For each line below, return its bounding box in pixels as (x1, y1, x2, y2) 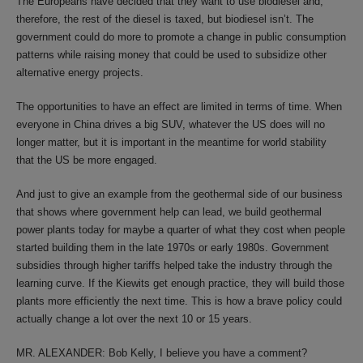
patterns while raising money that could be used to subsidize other (16, 49, 327, 61)
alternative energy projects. (16, 66, 143, 79)
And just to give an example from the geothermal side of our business (16, 188, 343, 200)
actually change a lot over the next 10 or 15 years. (16, 313, 252, 325)
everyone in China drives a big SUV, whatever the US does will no (16, 118, 325, 130)
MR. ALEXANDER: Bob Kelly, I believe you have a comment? (16, 347, 307, 359)
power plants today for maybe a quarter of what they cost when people (16, 224, 345, 236)
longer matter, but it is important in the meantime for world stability (16, 136, 327, 148)
